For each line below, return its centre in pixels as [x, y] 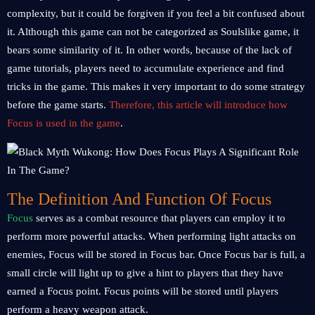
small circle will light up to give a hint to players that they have [145, 273]
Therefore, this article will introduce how [198, 105]
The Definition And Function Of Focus [139, 199]
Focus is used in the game [64, 123]
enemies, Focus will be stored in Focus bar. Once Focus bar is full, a [156, 255]
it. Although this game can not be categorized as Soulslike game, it [153, 32]
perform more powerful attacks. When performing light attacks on [152, 236]
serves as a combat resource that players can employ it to [159, 218]
